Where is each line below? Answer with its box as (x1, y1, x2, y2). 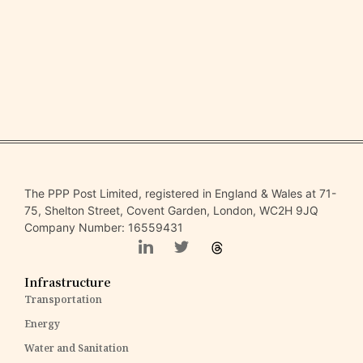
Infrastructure (24, 274, 111, 290)
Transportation (24, 293, 102, 306)
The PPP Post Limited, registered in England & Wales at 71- (24, 186, 336, 200)
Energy (24, 317, 60, 331)
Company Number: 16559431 (24, 220, 183, 234)
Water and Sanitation (24, 341, 129, 355)
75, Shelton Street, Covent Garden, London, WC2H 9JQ (24, 203, 318, 217)
